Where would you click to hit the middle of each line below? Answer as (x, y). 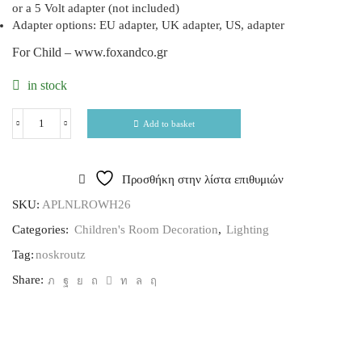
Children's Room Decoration (146, 230)
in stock (46, 86)
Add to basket (169, 123)
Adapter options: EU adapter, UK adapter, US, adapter (148, 25)
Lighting (248, 230)
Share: (28, 280)
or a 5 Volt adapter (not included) (96, 8)
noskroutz (61, 255)
